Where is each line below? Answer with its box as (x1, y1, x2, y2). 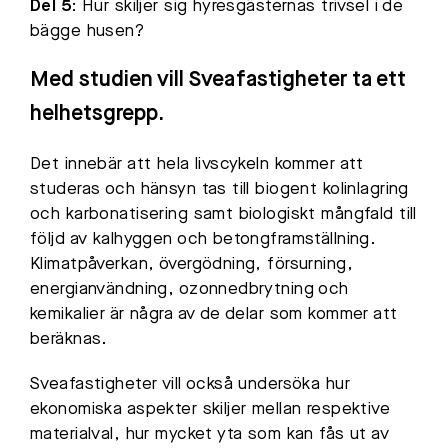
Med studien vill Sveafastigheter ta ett (30, 70, 406, 92)
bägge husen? (30, 23, 145, 41)
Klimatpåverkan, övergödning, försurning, (30, 256, 353, 274)
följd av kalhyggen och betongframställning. (30, 231, 377, 249)
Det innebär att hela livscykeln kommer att (30, 156, 364, 174)
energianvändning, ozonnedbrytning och (30, 281, 349, 299)
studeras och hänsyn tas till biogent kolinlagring (30, 181, 409, 199)
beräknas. (30, 331, 108, 349)
